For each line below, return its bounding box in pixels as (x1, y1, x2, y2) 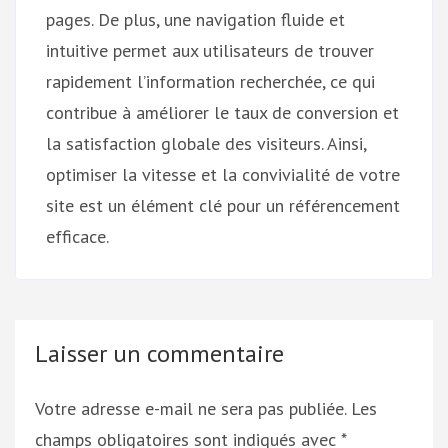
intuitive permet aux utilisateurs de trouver (46, 38, 374, 62)
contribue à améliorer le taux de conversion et (46, 100, 399, 124)
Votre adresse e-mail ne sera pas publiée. (35, 396, 346, 420)
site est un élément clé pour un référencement (46, 193, 400, 217)
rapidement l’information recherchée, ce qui (46, 69, 375, 93)
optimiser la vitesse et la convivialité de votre (46, 162, 400, 186)
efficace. (46, 224, 109, 248)
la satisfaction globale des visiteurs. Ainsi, (46, 131, 366, 155)
